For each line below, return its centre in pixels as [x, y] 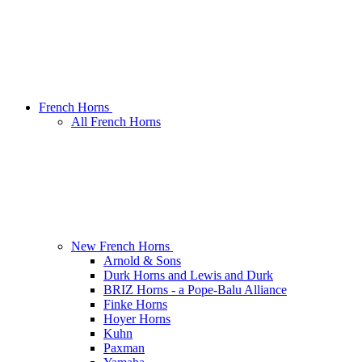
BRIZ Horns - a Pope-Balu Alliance [195, 290]
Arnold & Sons [142, 261]
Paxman [124, 348]
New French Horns [122, 246]
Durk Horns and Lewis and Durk [188, 276]
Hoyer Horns [137, 319]
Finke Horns [135, 305]
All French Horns [116, 122]
